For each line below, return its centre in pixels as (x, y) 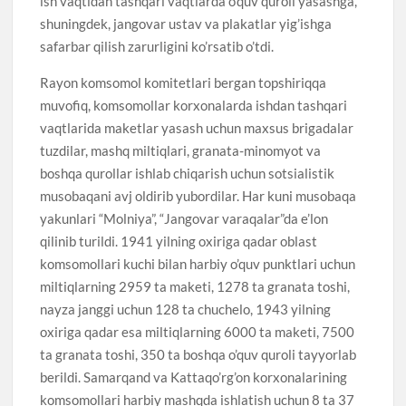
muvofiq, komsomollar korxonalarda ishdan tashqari (194, 105)
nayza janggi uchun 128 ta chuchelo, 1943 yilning (186, 309)
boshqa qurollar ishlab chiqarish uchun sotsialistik (188, 173)
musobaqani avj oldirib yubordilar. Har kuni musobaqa (198, 195)
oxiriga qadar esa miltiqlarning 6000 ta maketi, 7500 (198, 331)
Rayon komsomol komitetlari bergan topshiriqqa (184, 82)
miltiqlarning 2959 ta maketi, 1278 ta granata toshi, (195, 286)
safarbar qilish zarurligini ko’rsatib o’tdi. (157, 46)
